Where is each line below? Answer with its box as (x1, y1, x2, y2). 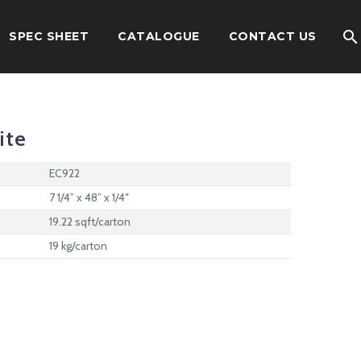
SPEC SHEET (9, 29, 89, 44)
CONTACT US (228, 29, 317, 44)
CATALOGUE (118, 29, 200, 44)
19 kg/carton (49, 239, 107, 253)
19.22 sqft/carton (49, 214, 131, 229)
